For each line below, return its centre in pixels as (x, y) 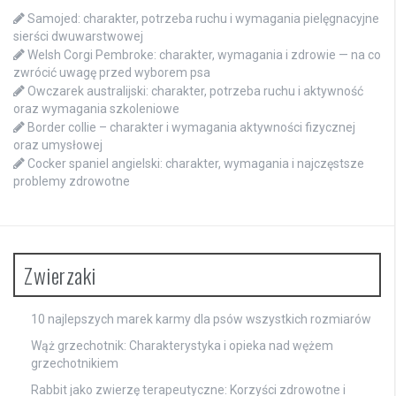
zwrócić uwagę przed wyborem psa (112, 72)
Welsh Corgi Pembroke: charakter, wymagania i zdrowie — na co (204, 54)
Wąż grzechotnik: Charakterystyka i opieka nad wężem (182, 345)
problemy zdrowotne (72, 181)
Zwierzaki (60, 274)
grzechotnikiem (75, 363)
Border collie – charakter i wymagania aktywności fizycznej (191, 127)
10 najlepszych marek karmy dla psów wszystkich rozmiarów (201, 319)
